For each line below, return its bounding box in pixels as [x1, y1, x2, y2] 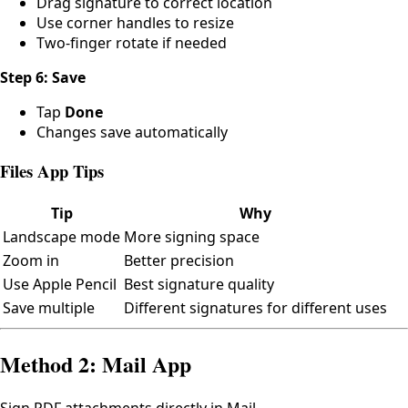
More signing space [124, 227, 260, 248]
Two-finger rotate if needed [36, 32, 227, 53]
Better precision [124, 250, 234, 271]
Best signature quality [124, 274, 274, 295]
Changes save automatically [36, 121, 228, 142]
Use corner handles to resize [36, 12, 234, 33]
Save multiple [3, 298, 95, 319]
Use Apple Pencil [3, 274, 117, 295]
